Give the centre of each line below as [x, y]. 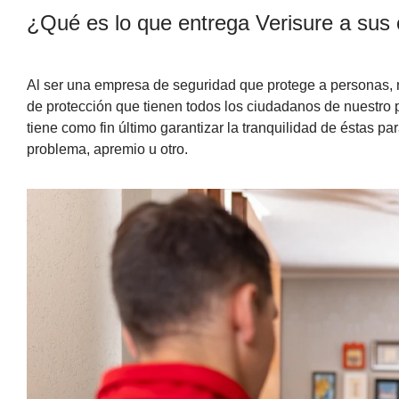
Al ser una [60, 85]
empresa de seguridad [165, 85]
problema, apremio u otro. [107, 149]
